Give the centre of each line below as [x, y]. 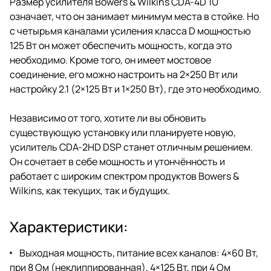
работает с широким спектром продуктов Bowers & [124, 176]
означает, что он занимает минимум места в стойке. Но [134, 16]
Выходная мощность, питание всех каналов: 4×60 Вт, [139, 253]
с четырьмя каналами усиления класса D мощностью [130, 31]
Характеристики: [69, 226]
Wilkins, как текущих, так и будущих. [90, 190]
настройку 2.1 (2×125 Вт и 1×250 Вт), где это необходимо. [135, 89]
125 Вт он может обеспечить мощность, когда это [121, 45]
